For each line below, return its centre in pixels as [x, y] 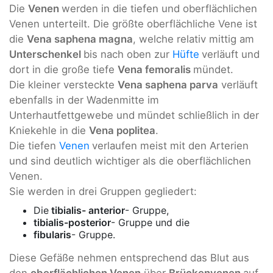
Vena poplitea [122, 130]
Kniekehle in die [49, 130]
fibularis [52, 235]
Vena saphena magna [80, 39]
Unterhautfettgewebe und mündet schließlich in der [134, 115]
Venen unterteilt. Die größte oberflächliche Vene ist [133, 23]
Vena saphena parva [168, 84]
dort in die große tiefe [63, 69]
